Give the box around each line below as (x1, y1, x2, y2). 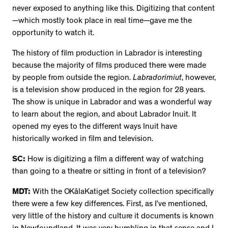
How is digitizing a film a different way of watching (27, 155, 204, 164)
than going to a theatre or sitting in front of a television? (12, 167, 206, 176)
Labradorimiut (133, 74, 182, 82)
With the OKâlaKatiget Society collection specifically (31, 188, 214, 196)
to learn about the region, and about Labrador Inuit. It (12, 110, 196, 119)
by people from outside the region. (12, 74, 133, 82)
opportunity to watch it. (12, 29, 96, 38)
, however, (182, 74, 216, 82)
